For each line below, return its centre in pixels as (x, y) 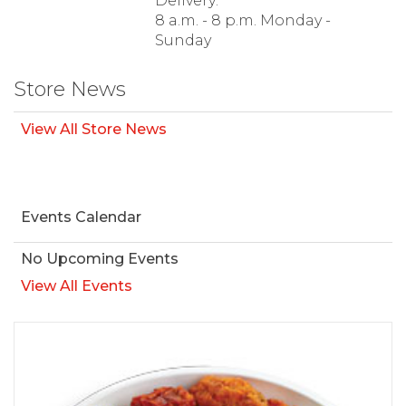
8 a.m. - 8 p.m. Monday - (243, 20)
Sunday (183, 40)
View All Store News (94, 129)
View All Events (77, 285)
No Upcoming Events (100, 258)
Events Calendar (81, 217)
